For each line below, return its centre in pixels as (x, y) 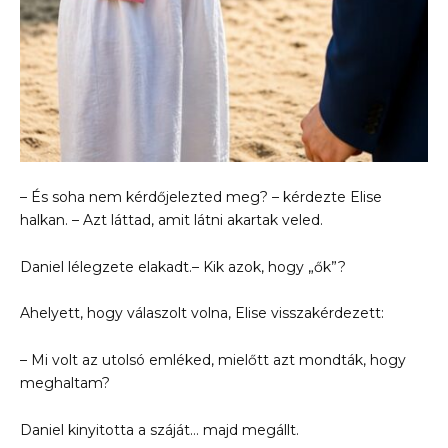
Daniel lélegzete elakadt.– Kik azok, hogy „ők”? (183, 266)
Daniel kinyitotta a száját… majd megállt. (159, 429)
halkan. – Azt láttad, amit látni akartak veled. (171, 219)
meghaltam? (65, 383)
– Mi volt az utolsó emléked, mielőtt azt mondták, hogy (213, 360)
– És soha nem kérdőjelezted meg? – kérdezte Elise (201, 196)
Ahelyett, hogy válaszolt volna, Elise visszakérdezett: (202, 313)
